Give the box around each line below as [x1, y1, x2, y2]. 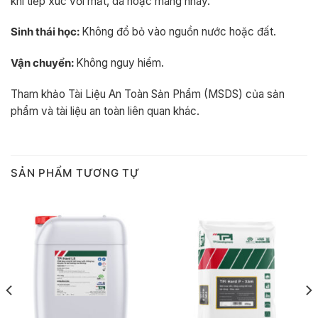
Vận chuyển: [11, 56, 76, 70]
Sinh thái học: [11, 25, 82, 39]
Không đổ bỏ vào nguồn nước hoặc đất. [82, 25, 276, 39]
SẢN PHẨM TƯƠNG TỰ [11, 165, 140, 180]
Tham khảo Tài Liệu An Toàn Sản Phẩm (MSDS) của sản [11, 87, 285, 101]
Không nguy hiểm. [76, 56, 164, 70]
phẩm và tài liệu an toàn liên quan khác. [11, 104, 199, 118]
